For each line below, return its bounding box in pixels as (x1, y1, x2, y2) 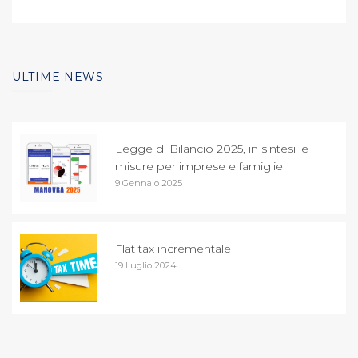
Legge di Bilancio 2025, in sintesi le (115, 141, 308, 156)
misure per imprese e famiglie (115, 158, 283, 173)
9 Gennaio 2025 (115, 177, 182, 189)
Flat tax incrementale (115, 241, 231, 256)
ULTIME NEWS (12, 69, 104, 84)
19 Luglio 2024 (115, 259, 177, 271)
